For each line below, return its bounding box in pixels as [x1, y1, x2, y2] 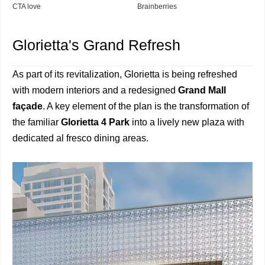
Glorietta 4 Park [61, 117, 130, 127]
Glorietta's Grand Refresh [12, 36, 180, 53]
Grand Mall [178, 85, 226, 95]
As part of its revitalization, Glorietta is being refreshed [12, 69, 237, 79]
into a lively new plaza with [130, 117, 244, 127]
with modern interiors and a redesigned [12, 85, 178, 95]
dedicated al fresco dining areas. [12, 132, 148, 143]
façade [12, 101, 43, 111]
